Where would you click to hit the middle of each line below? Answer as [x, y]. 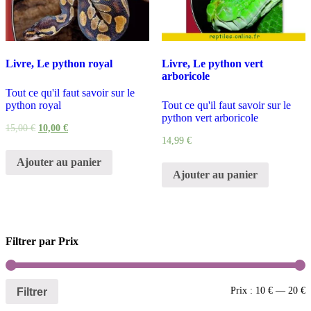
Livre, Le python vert [212, 64]
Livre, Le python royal [59, 64]
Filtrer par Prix [42, 242]
